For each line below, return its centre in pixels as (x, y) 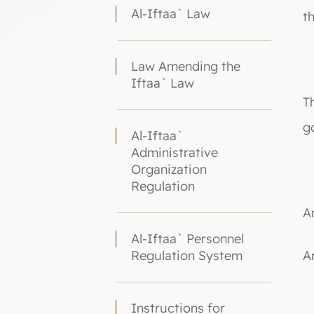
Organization (169, 169)
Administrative (175, 152)
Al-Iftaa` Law (171, 14)
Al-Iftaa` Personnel (187, 239)
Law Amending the (186, 66)
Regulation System (187, 255)
